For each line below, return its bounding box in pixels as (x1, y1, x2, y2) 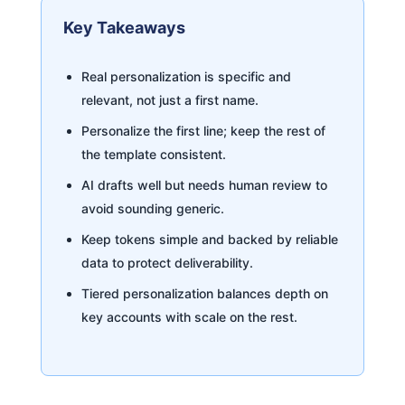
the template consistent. (80, 146, 226, 162)
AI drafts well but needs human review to (80, 176, 327, 193)
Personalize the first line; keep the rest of (80, 122, 325, 138)
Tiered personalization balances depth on (80, 285, 328, 301)
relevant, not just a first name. (80, 91, 259, 108)
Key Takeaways (62, 17, 185, 37)
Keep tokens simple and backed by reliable (80, 231, 338, 247)
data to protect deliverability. (80, 254, 253, 270)
